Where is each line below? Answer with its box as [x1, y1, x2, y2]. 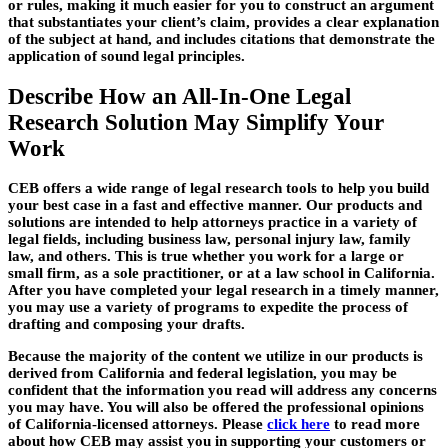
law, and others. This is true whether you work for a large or [8, 248, 404, 265]
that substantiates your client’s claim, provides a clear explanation [8, 13, 439, 30]
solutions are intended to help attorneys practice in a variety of [8, 214, 417, 231]
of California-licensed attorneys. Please [8, 416, 267, 433]
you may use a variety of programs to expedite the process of [8, 299, 408, 316]
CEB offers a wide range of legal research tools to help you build [8, 180, 429, 197]
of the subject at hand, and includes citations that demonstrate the [8, 30, 435, 47]
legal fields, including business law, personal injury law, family [8, 231, 411, 248]
